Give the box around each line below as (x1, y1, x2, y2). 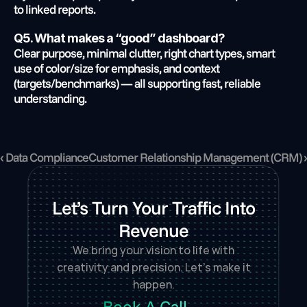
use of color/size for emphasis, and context (14, 60, 219, 76)
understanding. (14, 90, 86, 106)
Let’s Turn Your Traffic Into (52, 196, 255, 219)
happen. (132, 277, 175, 292)
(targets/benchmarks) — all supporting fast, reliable (14, 75, 260, 91)
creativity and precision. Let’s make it (56, 260, 251, 275)
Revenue (119, 219, 188, 242)
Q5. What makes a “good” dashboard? (14, 31, 225, 45)
